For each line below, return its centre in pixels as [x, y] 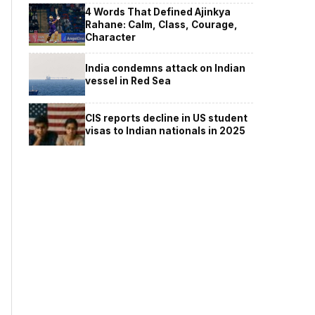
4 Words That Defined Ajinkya [158, 12]
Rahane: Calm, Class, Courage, [162, 24]
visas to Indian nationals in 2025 [166, 130]
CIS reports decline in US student [167, 118]
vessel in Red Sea [128, 81]
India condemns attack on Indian [166, 68]
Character [111, 37]
